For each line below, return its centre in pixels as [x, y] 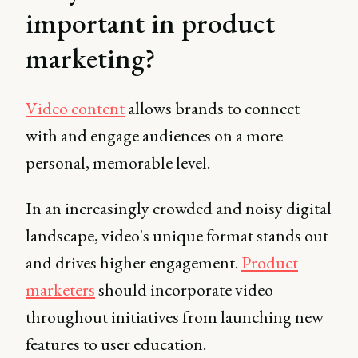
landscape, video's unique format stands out [177, 235]
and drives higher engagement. [133, 263]
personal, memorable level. [119, 163]
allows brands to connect [212, 108]
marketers [60, 290]
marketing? [91, 58]
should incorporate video [184, 290]
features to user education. [117, 344]
